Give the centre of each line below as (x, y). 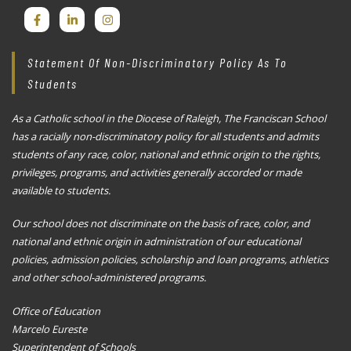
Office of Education (56, 311)
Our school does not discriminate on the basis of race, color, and (161, 224)
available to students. (61, 191)
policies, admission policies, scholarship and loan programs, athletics (170, 260)
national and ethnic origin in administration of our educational (156, 242)
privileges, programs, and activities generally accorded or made (157, 173)
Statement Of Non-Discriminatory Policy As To (157, 63)
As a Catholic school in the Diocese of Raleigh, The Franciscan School (169, 119)
